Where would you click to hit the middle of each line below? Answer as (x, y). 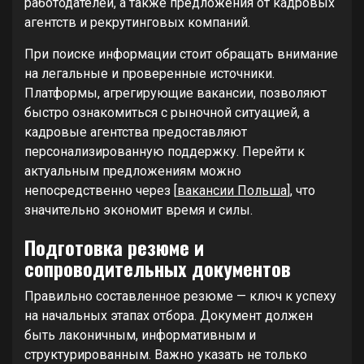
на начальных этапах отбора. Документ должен (169, 316)
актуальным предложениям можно (133, 171)
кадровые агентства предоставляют (136, 132)
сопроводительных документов (158, 268)
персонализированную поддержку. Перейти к (165, 152)
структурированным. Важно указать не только (166, 355)
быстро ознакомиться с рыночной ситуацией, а (167, 113)
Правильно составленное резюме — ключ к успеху (180, 296)
